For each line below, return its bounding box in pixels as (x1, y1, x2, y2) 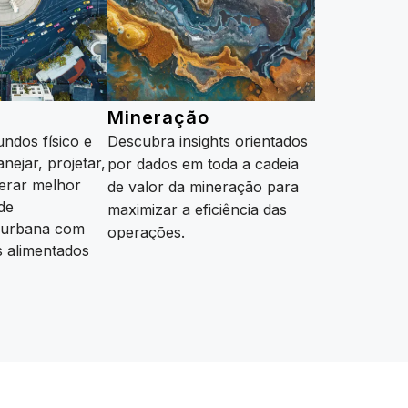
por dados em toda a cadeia (107, 155, 299, 174)
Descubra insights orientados (107, 132, 308, 151)
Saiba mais (107, 243, 181, 262)
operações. (107, 223, 185, 242)
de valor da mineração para (107, 178, 299, 197)
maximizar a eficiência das (107, 200, 287, 219)
